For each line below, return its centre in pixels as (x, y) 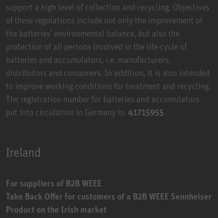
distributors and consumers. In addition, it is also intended (108, 72)
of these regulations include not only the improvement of (104, 20)
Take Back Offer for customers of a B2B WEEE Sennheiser (109, 196)
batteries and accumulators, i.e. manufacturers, (88, 59)
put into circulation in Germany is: (67, 112)
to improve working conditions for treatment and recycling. (108, 85)
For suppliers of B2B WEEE (54, 183)
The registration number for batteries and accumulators (102, 99)
